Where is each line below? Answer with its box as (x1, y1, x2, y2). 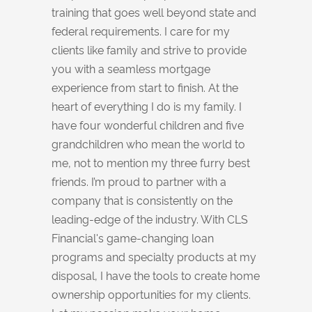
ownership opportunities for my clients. (52, 286, 251, 302)
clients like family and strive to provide (52, 42, 247, 57)
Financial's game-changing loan (52, 230, 214, 245)
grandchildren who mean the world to (52, 136, 245, 151)
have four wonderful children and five (52, 117, 244, 132)
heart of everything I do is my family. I (52, 98, 242, 114)
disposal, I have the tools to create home (52, 267, 260, 283)
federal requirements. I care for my (52, 23, 230, 38)
